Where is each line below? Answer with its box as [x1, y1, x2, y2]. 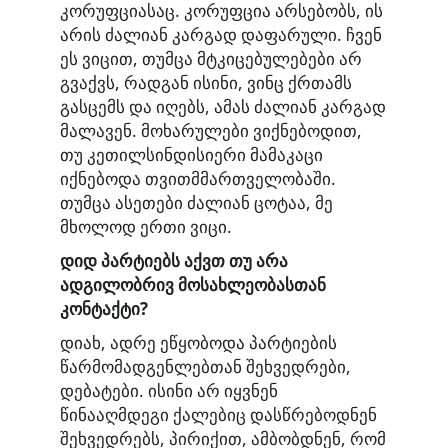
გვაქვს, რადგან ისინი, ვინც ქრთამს [60, 71, 352, 95]
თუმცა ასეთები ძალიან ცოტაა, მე [60, 191, 333, 215]
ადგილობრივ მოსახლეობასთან [60, 273, 326, 297]
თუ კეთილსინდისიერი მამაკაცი [60, 143, 323, 167]
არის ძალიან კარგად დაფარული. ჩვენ [60, 23, 382, 47]
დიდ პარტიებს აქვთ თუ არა [60, 249, 288, 273]
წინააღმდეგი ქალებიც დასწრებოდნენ [60, 402, 377, 426]
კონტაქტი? [60, 297, 148, 321]
